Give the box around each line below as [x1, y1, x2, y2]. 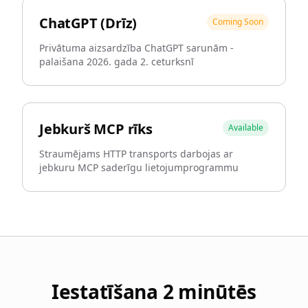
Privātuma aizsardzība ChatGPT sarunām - [39, 41, 234, 54]
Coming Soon [212, 16, 263, 27]
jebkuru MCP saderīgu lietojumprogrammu [39, 161, 239, 174]
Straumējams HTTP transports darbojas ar [39, 147, 233, 160]
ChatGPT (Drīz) [39, 14, 137, 32]
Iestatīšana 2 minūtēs [51, 278, 257, 305]
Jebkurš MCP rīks [39, 120, 153, 138]
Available [228, 122, 263, 133]
